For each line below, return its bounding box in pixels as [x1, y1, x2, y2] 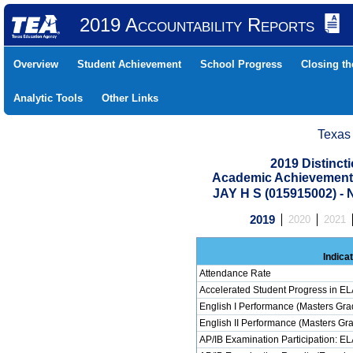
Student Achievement [77, 58, 181, 70]
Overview [13, 58, 58, 70]
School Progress [200, 58, 282, 70]
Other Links [102, 92, 158, 104]
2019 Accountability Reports [79, 14, 314, 35]
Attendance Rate [199, 268, 271, 279]
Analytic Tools [13, 92, 83, 104]
